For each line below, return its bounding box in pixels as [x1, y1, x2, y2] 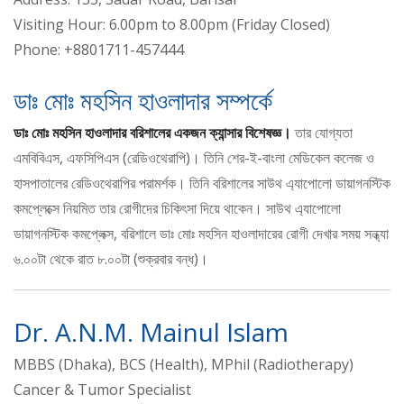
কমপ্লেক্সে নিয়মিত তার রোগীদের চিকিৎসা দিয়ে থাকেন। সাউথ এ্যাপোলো [14, 198, 341, 219]
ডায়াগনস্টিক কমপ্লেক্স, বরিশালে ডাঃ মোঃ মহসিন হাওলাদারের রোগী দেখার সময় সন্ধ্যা [14, 224, 389, 244]
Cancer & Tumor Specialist [14, 380, 191, 400]
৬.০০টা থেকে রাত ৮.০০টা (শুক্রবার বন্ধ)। [14, 249, 208, 270]
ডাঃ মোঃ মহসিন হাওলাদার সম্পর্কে [14, 83, 272, 118]
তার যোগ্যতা [291, 123, 353, 143]
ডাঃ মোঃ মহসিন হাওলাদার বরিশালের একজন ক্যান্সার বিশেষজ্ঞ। [14, 123, 291, 143]
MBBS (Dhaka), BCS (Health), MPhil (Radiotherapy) [14, 354, 353, 375]
